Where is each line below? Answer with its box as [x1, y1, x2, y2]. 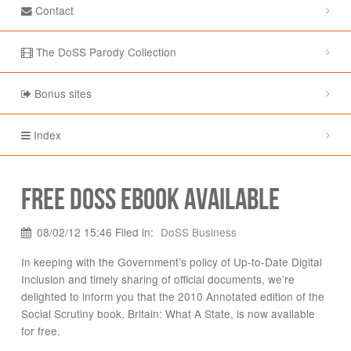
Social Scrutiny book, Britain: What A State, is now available [20, 306, 315, 322]
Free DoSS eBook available [20, 182, 280, 218]
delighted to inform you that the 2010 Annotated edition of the [20, 288, 324, 305]
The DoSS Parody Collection [32, 43, 176, 60]
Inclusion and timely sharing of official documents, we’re [20, 271, 295, 288]
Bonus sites [31, 85, 92, 101]
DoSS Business [160, 224, 237, 241]
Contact [31, 2, 74, 18]
